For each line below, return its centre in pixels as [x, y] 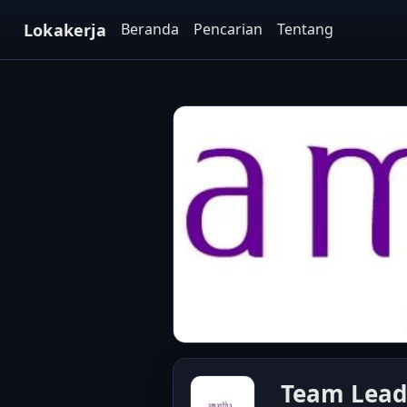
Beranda [149, 29]
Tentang [305, 29]
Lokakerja [65, 30]
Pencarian [228, 29]
